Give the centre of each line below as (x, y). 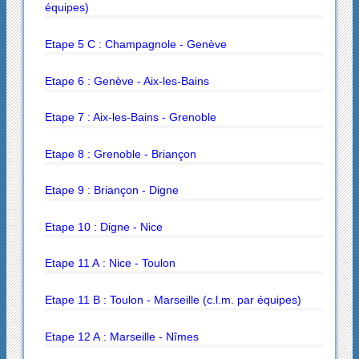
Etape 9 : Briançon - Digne (111, 190)
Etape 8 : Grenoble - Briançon (120, 153)
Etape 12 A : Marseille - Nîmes (121, 336)
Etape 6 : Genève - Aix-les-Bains (127, 81)
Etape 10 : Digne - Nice (103, 226)
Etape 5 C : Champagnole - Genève (135, 44)
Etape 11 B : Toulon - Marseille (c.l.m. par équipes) (173, 300)
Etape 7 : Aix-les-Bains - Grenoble (130, 117)
